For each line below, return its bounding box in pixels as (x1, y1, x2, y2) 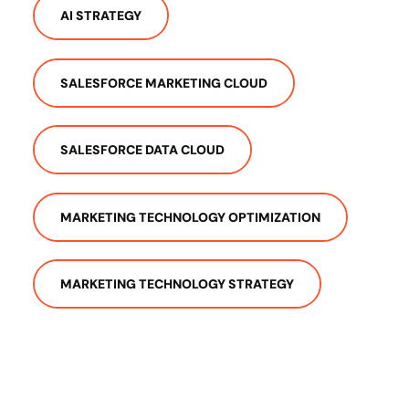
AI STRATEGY (60, 7, 142, 25)
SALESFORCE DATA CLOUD (60, 142, 225, 159)
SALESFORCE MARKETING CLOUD (60, 74, 267, 91)
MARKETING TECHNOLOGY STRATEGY (60, 276, 294, 293)
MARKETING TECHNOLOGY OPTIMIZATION (60, 208, 320, 225)
